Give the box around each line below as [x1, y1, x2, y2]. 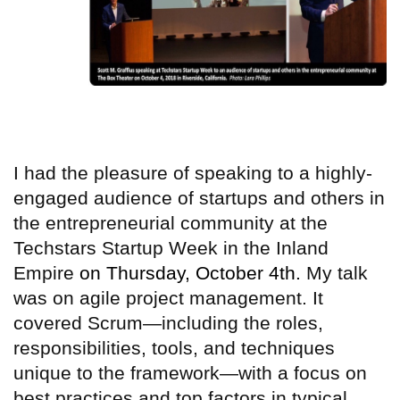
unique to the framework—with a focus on [13, 362, 367, 383]
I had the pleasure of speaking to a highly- [13, 162, 372, 183]
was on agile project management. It [13, 287, 323, 308]
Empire [13, 262, 79, 283]
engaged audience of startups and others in [13, 187, 385, 208]
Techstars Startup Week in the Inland [13, 237, 329, 258]
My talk [301, 262, 368, 283]
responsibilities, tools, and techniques [13, 337, 335, 358]
